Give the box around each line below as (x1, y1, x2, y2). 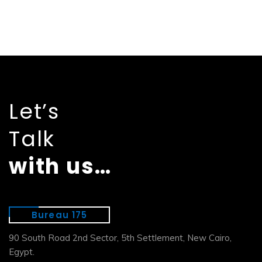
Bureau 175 (32, 209, 88, 221)
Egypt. (9, 246, 35, 257)
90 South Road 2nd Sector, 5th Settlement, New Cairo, (9, 232, 232, 243)
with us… (9, 151, 112, 181)
